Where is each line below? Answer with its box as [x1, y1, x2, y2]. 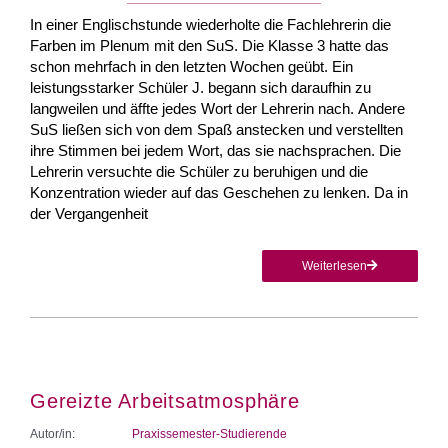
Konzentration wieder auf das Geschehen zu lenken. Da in [30, 183, 408, 201]
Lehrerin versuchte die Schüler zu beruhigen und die [30, 162, 368, 180]
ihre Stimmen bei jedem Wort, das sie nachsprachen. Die [30, 141, 401, 159]
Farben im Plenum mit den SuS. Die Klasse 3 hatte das [30, 36, 389, 54]
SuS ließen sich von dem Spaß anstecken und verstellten [30, 120, 403, 138]
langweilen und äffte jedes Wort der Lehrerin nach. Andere [30, 99, 405, 117]
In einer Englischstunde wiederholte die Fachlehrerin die [30, 15, 391, 33]
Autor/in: [30, 426, 75, 441]
